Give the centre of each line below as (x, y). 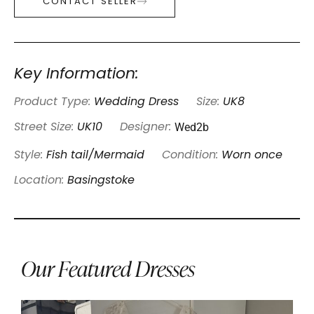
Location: (41, 180)
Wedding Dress (136, 102)
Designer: (145, 127)
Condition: (192, 155)
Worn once (252, 155)
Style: (30, 155)
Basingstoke (101, 180)
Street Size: (46, 127)
